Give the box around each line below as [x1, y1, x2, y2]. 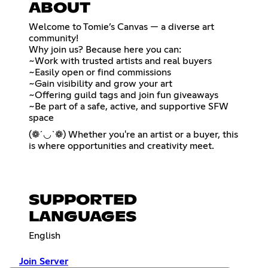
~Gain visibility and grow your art [29, 78, 172, 89]
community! [29, 33, 78, 43]
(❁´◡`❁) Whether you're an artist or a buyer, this [29, 129, 238, 139]
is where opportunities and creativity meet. [29, 141, 214, 151]
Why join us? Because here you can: [29, 44, 181, 54]
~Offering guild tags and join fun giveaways [29, 90, 218, 100]
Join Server [19, 257, 68, 267]
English [29, 231, 60, 241]
